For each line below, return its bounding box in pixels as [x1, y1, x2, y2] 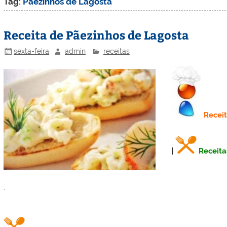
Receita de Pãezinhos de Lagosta [4, 26, 190, 43]
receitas [103, 47, 130, 55]
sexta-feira [14, 47, 50, 55]
